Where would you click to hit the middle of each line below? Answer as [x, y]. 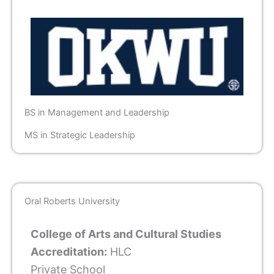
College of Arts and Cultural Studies [126, 234]
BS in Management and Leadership [97, 112]
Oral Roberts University [72, 201]
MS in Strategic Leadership [80, 135]
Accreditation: [69, 251]
